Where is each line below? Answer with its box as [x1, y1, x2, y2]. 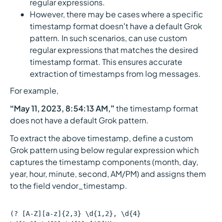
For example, [10, 85, 58, 96]
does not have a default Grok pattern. [10, 115, 149, 125]
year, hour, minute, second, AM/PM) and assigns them [10, 168, 206, 179]
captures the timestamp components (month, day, [10, 157, 198, 167]
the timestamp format [114, 103, 198, 113]
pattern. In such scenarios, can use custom [30, 33, 187, 43]
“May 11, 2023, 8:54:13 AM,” [10, 103, 114, 113]
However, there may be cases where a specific [30, 9, 203, 19]
